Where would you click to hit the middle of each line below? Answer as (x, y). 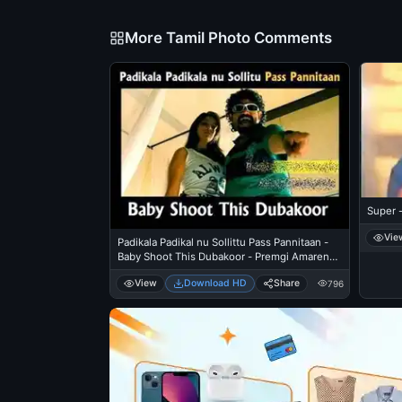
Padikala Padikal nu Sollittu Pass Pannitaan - (223, 242)
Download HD (215, 283)
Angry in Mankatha (162, 271)
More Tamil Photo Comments (228, 38)
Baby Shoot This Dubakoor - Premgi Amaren (223, 256)
